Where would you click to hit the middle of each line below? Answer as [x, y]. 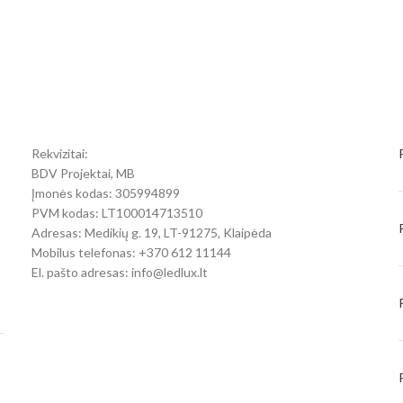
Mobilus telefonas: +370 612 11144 [132, 253]
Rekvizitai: [60, 154]
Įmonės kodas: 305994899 [106, 193]
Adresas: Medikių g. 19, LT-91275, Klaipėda [152, 233]
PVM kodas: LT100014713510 [117, 213]
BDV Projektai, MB [84, 174]
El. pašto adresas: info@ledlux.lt [120, 273]
